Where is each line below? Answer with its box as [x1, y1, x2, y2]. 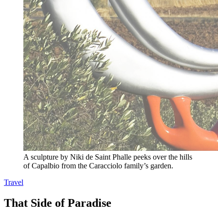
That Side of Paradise [4, 196, 111, 209]
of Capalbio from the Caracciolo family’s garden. [23, 162, 173, 170]
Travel [4, 178, 23, 186]
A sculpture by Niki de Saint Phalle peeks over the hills [23, 153, 192, 161]
